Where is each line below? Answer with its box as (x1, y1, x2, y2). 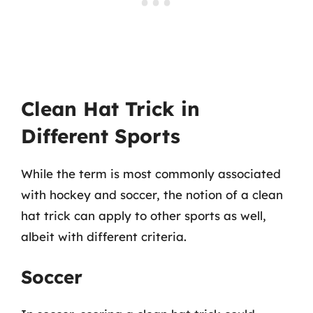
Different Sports (21, 123, 180, 148)
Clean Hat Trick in (21, 96, 200, 121)
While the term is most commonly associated (21, 166, 281, 181)
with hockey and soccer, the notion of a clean (21, 187, 283, 202)
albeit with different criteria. (21, 228, 187, 244)
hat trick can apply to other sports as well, (21, 208, 266, 223)
